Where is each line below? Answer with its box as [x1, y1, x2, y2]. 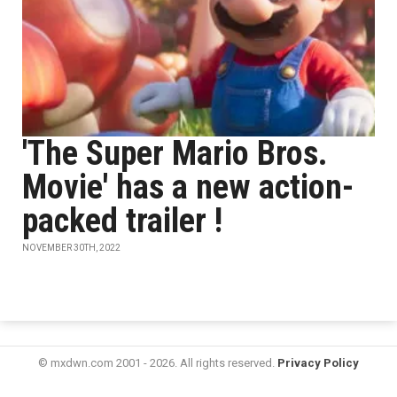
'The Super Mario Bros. [22, 134, 328, 173]
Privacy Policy [277, 356, 359, 370]
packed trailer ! [22, 201, 222, 240]
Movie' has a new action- [22, 167, 354, 206]
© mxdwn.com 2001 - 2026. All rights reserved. [38, 356, 277, 370]
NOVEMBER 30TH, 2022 [22, 243, 121, 253]
